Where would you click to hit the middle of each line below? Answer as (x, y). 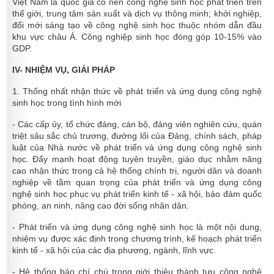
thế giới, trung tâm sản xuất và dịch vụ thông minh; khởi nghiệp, (137, 14)
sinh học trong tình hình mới (67, 103)
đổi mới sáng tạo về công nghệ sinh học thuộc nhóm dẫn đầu (137, 25)
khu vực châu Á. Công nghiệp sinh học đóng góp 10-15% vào (137, 37)
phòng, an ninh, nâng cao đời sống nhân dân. (101, 206)
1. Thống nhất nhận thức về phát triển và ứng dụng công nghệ (137, 91)
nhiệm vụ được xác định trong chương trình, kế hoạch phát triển (137, 239)
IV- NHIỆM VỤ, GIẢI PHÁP (64, 70)
